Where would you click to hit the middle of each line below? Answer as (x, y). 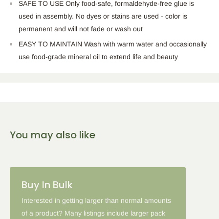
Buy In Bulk (47, 185)
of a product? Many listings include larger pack (93, 213)
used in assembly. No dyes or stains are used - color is (103, 16)
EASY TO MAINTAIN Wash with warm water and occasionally (113, 44)
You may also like (53, 135)
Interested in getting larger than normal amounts (96, 201)
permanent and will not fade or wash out (81, 29)
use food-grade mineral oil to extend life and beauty (98, 57)
